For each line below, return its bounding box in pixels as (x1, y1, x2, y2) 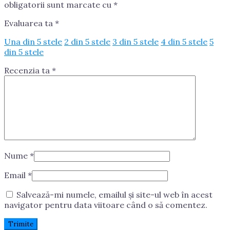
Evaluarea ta (4, 17, 55, 28)
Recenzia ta (4, 65, 52, 75)
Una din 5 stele (4, 36, 62, 47)
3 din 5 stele (112, 36, 159, 47)
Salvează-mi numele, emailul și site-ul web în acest (16, 189, 213, 200)
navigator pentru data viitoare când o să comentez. (4, 199, 207, 210)
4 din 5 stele (161, 36, 207, 47)
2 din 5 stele (64, 36, 110, 47)
